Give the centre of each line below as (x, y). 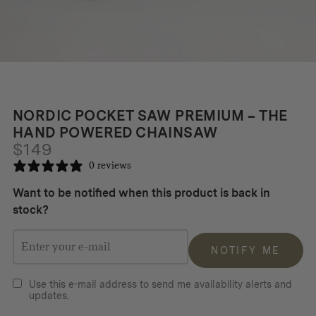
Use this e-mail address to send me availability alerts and (160, 284)
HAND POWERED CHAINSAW (115, 133)
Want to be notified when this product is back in (141, 193)
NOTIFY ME (246, 250)
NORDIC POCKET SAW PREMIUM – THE (150, 116)
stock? (30, 209)
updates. (49, 295)
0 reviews (110, 165)
